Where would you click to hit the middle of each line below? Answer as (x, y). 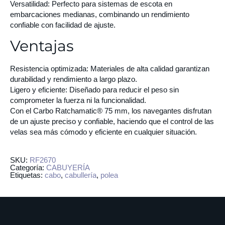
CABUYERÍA (68, 167)
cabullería (81, 175)
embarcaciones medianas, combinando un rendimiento (100, 15)
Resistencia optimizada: (49, 69)
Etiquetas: (27, 175)
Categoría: (28, 167)
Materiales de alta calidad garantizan (149, 69)
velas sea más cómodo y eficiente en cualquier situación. (103, 132)
